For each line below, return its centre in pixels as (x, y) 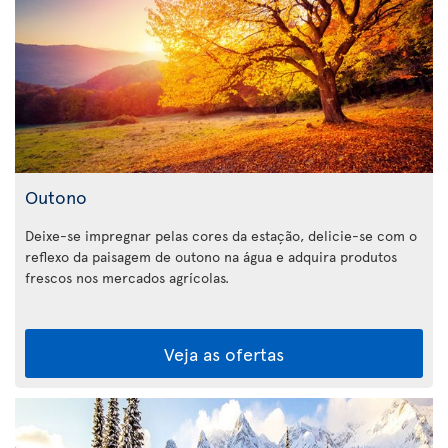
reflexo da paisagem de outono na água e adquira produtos (211, 256)
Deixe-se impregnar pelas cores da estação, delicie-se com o (221, 235)
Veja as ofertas (224, 353)
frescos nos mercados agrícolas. (127, 277)
